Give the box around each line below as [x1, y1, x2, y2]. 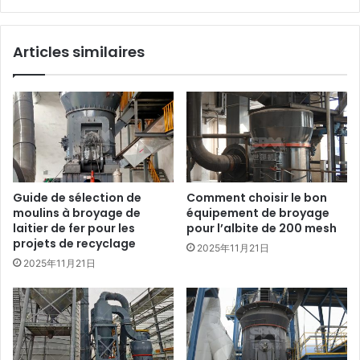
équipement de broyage [186, 204, 329, 221]
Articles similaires [13, 42, 145, 63]
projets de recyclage [13, 235, 136, 252]
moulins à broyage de [13, 204, 141, 221]
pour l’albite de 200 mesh [186, 219, 337, 236]
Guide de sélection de [13, 189, 141, 206]
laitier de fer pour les [13, 219, 135, 236]
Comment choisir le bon [186, 189, 327, 206]
